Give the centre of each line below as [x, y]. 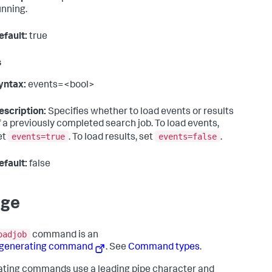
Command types [164, 248]
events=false [188, 136]
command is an [64, 236]
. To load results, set [112, 138]
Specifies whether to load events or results [140, 112]
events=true [38, 136]
